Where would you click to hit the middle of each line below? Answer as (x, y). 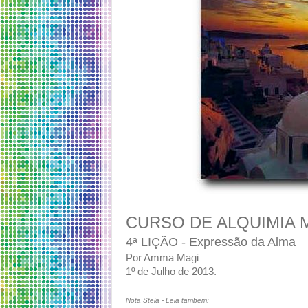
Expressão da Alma (242, 242)
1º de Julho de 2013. (171, 272)
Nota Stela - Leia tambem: (167, 300)
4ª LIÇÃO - (157, 242)
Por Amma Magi (162, 258)
